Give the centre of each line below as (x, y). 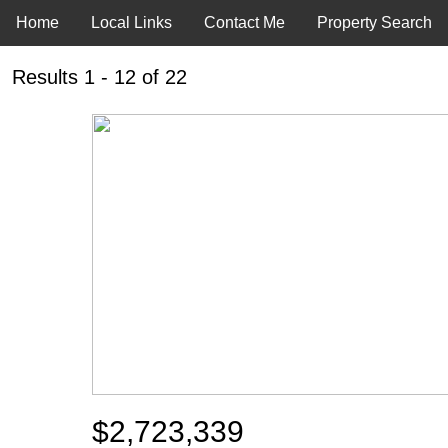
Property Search (374, 22)
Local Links (131, 22)
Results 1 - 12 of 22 (99, 77)
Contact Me (244, 22)
